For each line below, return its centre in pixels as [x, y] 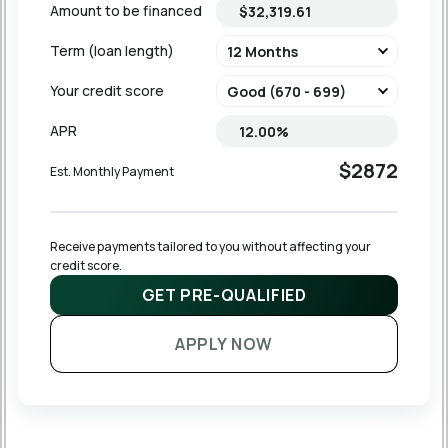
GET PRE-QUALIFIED [224, 295]
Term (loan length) [112, 51]
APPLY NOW [224, 344]
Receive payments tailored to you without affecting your [211, 247]
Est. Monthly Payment [112, 171]
